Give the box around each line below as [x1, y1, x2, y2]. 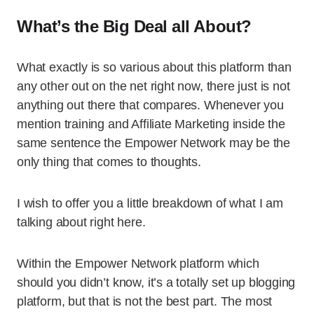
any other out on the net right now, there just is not [17, 79, 290, 93]
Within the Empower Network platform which [17, 257, 259, 271]
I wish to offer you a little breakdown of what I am [17, 196, 283, 210]
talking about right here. [17, 215, 146, 229]
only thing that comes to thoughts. [17, 155, 201, 169]
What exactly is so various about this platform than [17, 60, 292, 74]
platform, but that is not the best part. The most [17, 294, 273, 308]
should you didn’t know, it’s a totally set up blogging [17, 275, 296, 289]
